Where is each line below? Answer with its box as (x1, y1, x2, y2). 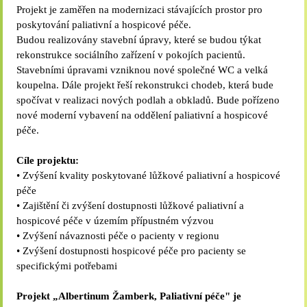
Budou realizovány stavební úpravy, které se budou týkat (16, 34, 262, 45)
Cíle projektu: (16, 155, 79, 166)
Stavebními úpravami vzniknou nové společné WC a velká (16, 64, 269, 75)
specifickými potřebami (16, 260, 118, 271)
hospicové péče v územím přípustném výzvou (16, 215, 214, 226)
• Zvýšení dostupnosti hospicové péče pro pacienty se (16, 245, 247, 256)
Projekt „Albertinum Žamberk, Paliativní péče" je (16, 291, 242, 302)
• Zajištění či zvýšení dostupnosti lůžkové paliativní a (16, 200, 245, 211)
